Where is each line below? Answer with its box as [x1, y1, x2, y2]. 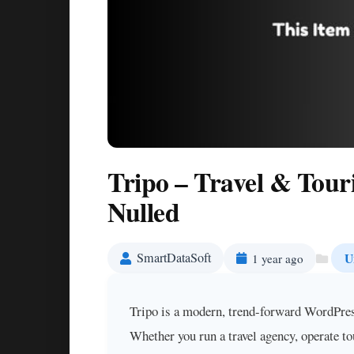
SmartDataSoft [137, 249, 211, 267]
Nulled [107, 192, 179, 232]
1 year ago [252, 250, 303, 266]
